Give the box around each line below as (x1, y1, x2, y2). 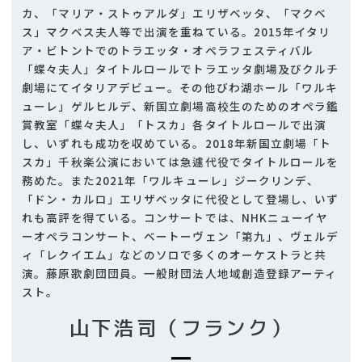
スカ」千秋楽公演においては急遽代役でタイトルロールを (22, 153, 339, 170)
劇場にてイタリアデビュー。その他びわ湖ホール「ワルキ (22, 78, 339, 95)
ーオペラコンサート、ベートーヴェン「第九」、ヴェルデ (22, 227, 339, 244)
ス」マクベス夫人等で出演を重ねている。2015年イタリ (22, 23, 331, 40)
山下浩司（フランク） (69, 314, 293, 343)
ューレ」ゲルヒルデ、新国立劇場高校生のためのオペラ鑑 (22, 97, 339, 114)
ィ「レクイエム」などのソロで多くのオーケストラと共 (22, 246, 327, 263)
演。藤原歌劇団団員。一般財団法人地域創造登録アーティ (22, 264, 338, 281)
